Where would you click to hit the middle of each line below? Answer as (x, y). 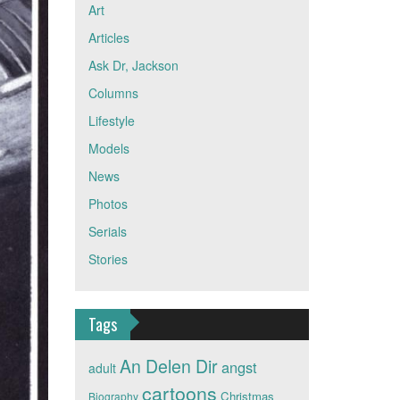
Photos (108, 204)
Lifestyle (111, 121)
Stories (108, 259)
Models (108, 148)
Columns (113, 93)
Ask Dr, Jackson (133, 65)
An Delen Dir (168, 366)
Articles (108, 37)
